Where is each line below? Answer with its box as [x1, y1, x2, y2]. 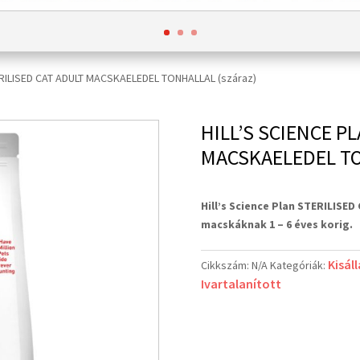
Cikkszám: [201, 258, 252, 272]
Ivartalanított [201, 276, 281, 292]
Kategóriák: [270, 258, 328, 272]
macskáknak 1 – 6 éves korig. [201, 217, 353, 231]
